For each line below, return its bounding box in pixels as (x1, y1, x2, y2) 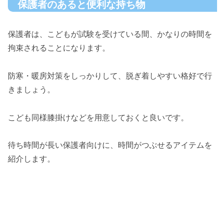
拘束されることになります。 (8, 44, 110, 53)
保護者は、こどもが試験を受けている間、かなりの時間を (8, 30, 212, 39)
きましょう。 (8, 85, 55, 94)
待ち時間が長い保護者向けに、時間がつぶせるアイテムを (8, 141, 212, 150)
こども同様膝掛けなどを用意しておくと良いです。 (8, 113, 189, 122)
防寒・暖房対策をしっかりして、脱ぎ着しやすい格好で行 (8, 71, 212, 80)
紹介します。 (8, 155, 55, 164)
